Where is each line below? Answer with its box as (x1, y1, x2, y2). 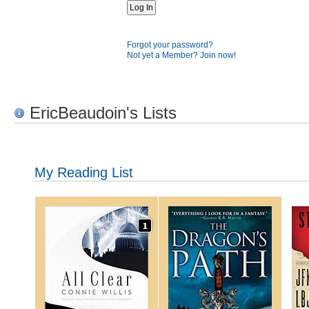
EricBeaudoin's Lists (25, 103, 177, 122)
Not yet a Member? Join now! (127, 50, 236, 60)
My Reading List (34, 164, 133, 180)
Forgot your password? (127, 40, 213, 50)
